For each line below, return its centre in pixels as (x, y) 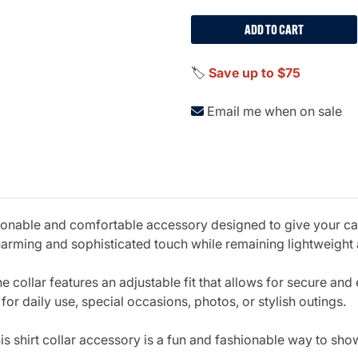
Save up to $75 (255, 72)
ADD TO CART (274, 29)
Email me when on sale (274, 111)
